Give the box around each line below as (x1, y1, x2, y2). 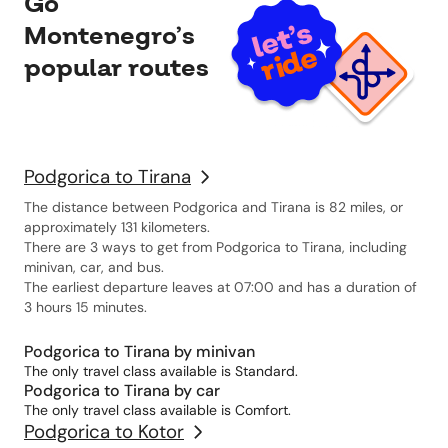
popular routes (24, 52, 209, 84)
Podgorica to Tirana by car (24, 380, 220, 401)
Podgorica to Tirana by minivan (24, 341, 255, 362)
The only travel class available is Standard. (24, 362, 298, 380)
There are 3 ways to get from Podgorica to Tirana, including (24, 238, 407, 256)
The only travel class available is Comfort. (24, 401, 291, 419)
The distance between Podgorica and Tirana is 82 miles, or (24, 198, 403, 216)
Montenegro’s (24, 20, 195, 52)
